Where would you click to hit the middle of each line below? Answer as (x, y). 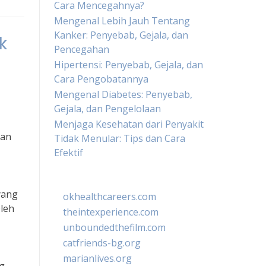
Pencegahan (82, 49)
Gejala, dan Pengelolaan (107, 109)
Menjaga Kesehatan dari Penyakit (129, 124)
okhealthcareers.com (110, 197)
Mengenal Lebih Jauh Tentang (122, 21)
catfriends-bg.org (102, 243)
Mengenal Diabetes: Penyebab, (123, 94)
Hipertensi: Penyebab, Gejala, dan (129, 65)
